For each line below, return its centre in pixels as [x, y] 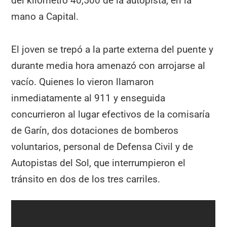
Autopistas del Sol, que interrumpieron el [99, 163]
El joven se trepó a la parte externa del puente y [112, 49]
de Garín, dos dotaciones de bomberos [95, 130]
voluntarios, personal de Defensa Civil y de [102, 146]
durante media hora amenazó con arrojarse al [108, 65]
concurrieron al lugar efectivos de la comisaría [111, 114]
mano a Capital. [45, 17]
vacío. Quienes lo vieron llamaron [83, 82]
